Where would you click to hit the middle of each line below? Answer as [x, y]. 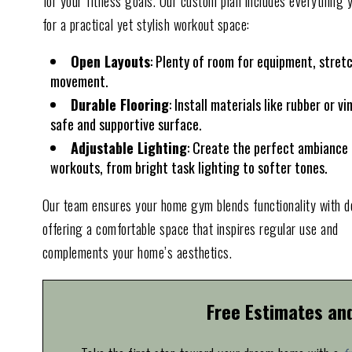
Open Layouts [110, 61]
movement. [79, 81]
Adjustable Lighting [128, 147]
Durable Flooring [119, 104]
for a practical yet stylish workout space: [146, 24]
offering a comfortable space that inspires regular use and [190, 228]
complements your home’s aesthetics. [137, 252]
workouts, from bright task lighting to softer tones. [189, 167]
